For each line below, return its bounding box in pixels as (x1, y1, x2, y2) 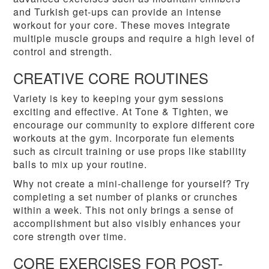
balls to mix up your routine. (13, 157, 148, 172)
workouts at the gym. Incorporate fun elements (13, 131, 235, 145)
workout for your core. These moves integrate (13, 18, 231, 32)
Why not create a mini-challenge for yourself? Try (13, 177, 250, 191)
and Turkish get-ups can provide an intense (13, 5, 222, 19)
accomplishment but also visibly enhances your (13, 216, 241, 231)
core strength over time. (13, 229, 127, 244)
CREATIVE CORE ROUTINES (13, 67, 209, 89)
